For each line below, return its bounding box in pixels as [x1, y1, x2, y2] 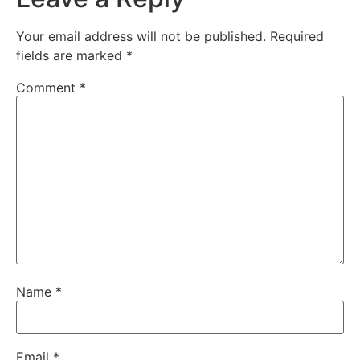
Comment [16, 80, 80, 96]
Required [270, 28, 324, 44]
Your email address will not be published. [16, 28, 266, 44]
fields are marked [16, 47, 126, 63]
